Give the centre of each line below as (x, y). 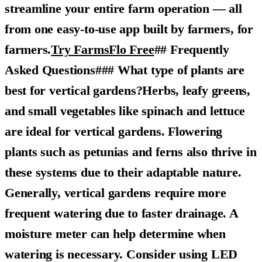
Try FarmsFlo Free (103, 49)
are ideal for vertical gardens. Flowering (114, 131)
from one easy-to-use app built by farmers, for (129, 29)
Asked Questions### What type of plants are (125, 70)
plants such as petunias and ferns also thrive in (131, 152)
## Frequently (192, 49)
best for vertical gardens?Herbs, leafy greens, (128, 90)
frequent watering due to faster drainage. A (121, 213)
